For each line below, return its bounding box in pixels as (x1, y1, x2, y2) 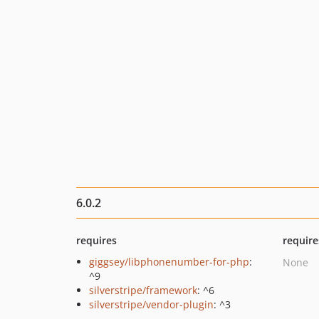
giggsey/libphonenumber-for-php (89, 255, 249, 268)
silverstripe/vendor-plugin (89, 298, 214, 311)
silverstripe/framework (89, 283, 197, 297)
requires (76, 234, 117, 247)
